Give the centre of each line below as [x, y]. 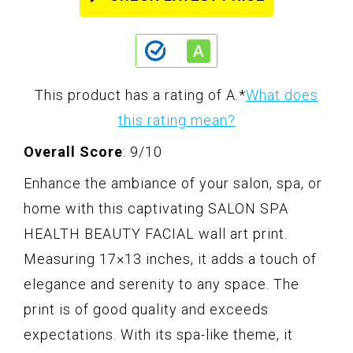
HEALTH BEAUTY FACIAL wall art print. [156, 233]
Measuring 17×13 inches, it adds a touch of [170, 258]
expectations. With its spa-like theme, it [158, 334]
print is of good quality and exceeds [146, 309]
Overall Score [73, 151]
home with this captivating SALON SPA [156, 208]
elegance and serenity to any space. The [162, 284]
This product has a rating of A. [137, 95]
